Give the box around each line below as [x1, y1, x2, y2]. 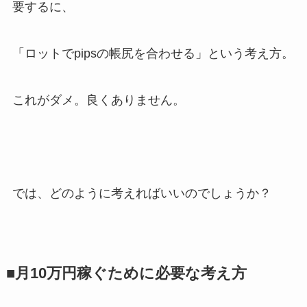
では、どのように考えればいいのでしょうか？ [12, 186, 271, 200]
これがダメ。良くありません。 [12, 93, 185, 107]
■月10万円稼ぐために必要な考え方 [5, 265, 247, 282]
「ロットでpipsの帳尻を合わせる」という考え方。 [12, 47, 294, 61]
